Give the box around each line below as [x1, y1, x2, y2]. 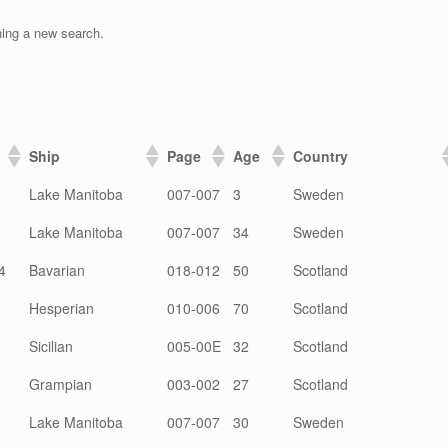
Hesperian [29, 297, 94, 318]
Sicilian [29, 335, 73, 356]
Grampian [29, 373, 92, 394]
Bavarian [29, 259, 85, 280]
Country [293, 145, 348, 166]
